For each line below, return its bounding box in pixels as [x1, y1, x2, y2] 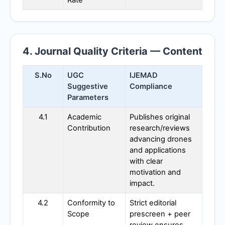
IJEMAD [130, 71, 158, 80]
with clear [130, 157, 163, 166]
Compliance [130, 82, 172, 91]
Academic [67, 113, 101, 122]
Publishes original [130, 113, 190, 122]
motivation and [130, 168, 181, 177]
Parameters [67, 93, 108, 102]
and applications [130, 146, 186, 155]
